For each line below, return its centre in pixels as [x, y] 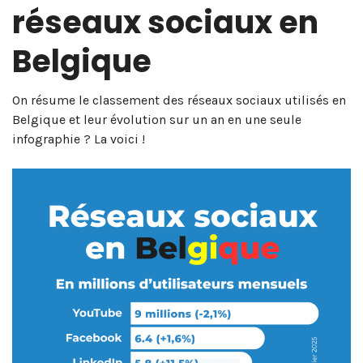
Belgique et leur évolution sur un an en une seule [157, 120]
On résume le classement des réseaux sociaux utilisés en [179, 100]
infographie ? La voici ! [79, 139]
